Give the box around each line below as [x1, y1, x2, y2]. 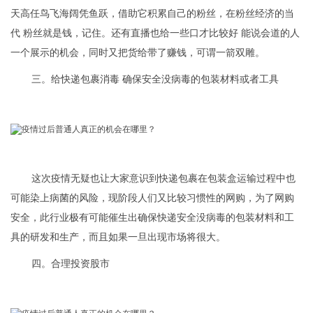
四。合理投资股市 [31, 259, 110, 270]
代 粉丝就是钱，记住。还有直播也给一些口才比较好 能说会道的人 [10, 28, 300, 39]
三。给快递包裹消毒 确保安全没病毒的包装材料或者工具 [31, 74, 279, 85]
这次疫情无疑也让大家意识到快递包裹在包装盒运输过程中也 [31, 173, 296, 184]
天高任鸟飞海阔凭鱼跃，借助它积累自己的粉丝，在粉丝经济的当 [10, 8, 294, 20]
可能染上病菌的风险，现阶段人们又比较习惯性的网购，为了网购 [10, 193, 294, 204]
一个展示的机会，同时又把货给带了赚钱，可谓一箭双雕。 [10, 48, 265, 59]
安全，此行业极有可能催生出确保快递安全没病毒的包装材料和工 [10, 212, 294, 224]
